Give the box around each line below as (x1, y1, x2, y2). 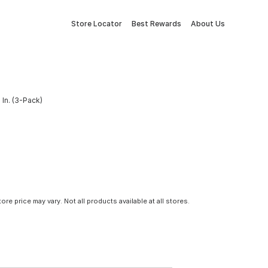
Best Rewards (132, 19, 181, 28)
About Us (191, 19, 225, 28)
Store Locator (71, 19, 122, 28)
